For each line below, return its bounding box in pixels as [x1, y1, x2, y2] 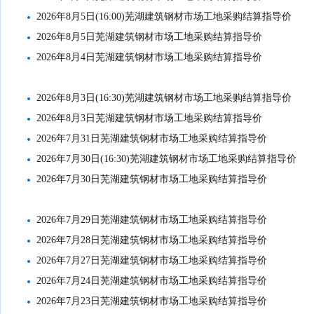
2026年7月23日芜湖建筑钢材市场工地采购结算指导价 [36, 296, 268, 306]
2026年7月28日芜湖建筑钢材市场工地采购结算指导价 [36, 235, 268, 245]
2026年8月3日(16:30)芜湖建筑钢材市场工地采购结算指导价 [36, 93, 292, 103]
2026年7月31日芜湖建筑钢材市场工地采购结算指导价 [36, 133, 268, 144]
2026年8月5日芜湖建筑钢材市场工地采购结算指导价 [36, 32, 263, 42]
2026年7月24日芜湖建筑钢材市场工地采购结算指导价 [36, 275, 268, 286]
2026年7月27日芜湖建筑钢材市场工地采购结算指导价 [36, 255, 268, 266]
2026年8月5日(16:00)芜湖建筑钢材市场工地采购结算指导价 [36, 11, 292, 22]
